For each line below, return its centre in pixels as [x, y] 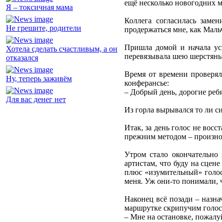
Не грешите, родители [44, 28]
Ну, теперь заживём [39, 79]
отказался [22, 58]
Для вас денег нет [36, 100]
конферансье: [147, 83]
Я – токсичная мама [39, 7]
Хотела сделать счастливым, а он [62, 49]
